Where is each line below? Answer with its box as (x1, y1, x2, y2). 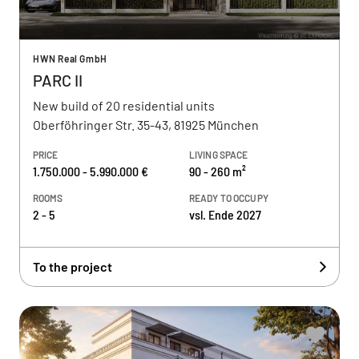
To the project (33, 259, 112, 274)
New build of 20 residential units (33, 98, 215, 113)
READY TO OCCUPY (189, 192, 268, 204)
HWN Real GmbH (33, 53, 107, 64)
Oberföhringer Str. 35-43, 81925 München (33, 117, 259, 132)
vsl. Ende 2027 (189, 207, 261, 222)
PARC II (33, 71, 83, 90)
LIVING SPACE (189, 149, 248, 160)
